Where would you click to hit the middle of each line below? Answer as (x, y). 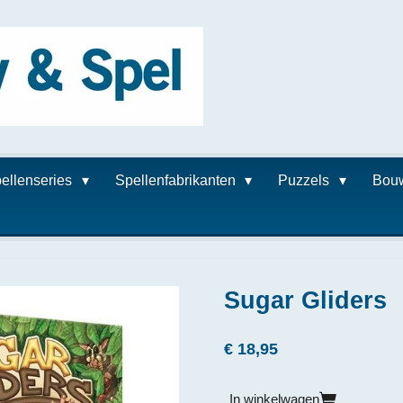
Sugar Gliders (305, 300)
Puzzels (306, 180)
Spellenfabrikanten (177, 180)
